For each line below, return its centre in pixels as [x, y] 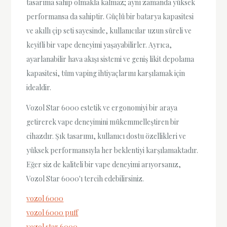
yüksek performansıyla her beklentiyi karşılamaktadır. [112, 150]
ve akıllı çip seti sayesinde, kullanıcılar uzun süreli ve [109, 31]
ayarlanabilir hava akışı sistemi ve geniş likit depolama [110, 59]
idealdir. [39, 88]
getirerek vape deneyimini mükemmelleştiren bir [103, 122]
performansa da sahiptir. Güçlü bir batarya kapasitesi [110, 17]
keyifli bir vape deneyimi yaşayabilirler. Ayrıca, [99, 45]
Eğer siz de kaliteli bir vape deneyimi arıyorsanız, [104, 164]
